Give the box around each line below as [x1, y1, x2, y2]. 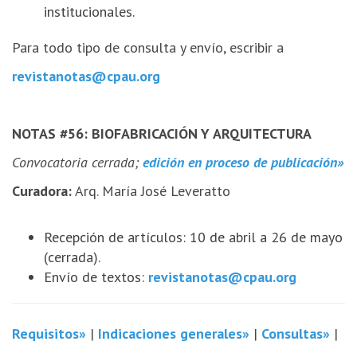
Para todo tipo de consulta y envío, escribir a [12, 37, 284, 57]
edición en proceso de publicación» [143, 152, 343, 171]
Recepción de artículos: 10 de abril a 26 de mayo [44, 227, 343, 246]
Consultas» [261, 324, 330, 343]
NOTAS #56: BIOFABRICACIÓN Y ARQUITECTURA [12, 124, 312, 143]
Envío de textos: [44, 267, 148, 286]
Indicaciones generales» [98, 324, 249, 343]
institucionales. [44, 2, 135, 22]
